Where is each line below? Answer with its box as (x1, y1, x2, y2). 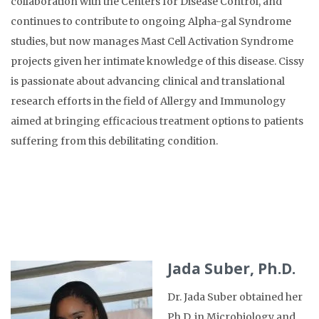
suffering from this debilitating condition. (11, 135, 218, 148)
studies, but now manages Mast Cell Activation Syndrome (11, 35, 293, 48)
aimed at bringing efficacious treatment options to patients (11, 115, 303, 128)
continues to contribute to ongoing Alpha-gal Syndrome (11, 15, 291, 28)
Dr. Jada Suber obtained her (167, 291, 303, 304)
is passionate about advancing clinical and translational (11, 75, 285, 88)
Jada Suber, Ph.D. (167, 258, 296, 279)
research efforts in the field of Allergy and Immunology (11, 95, 286, 108)
